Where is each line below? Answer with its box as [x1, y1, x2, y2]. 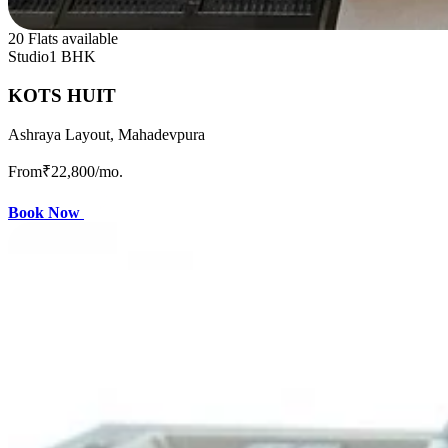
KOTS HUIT [8, 85, 116, 107]
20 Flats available [8, 30, 118, 48]
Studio [8, 48, 49, 66]
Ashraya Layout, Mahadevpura [8, 125, 205, 143]
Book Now [8, 203, 84, 221]
